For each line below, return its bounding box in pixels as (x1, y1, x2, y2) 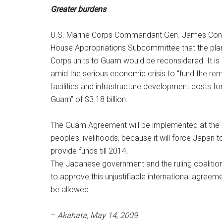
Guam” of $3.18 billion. (51, 95, 128, 104)
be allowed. (51, 185, 91, 194)
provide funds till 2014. (51, 146, 128, 156)
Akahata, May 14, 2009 (55, 211, 138, 220)
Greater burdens (51, 4, 106, 14)
